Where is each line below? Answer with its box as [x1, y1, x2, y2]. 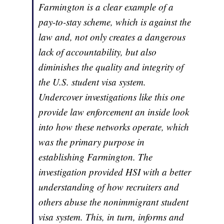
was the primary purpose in [38, 135, 145, 148]
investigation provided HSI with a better [38, 165, 191, 178]
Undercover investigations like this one [38, 90, 185, 103]
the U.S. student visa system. [38, 75, 146, 88]
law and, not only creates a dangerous [38, 30, 186, 43]
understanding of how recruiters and [38, 180, 179, 193]
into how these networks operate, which [38, 120, 189, 133]
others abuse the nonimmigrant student [38, 195, 189, 208]
